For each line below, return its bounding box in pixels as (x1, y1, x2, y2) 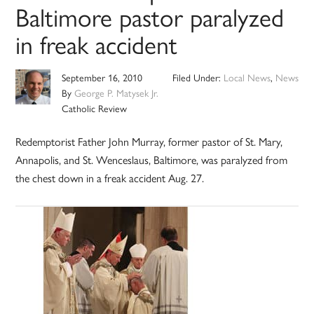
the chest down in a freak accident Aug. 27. (15, 170, 205, 186)
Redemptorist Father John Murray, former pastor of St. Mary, (15, 133, 283, 150)
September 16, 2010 (62, 70, 143, 85)
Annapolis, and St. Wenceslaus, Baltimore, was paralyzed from (15, 151, 288, 168)
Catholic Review (62, 101, 128, 116)
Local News (223, 70, 271, 85)
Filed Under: (172, 70, 224, 85)
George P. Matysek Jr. (74, 86, 159, 100)
